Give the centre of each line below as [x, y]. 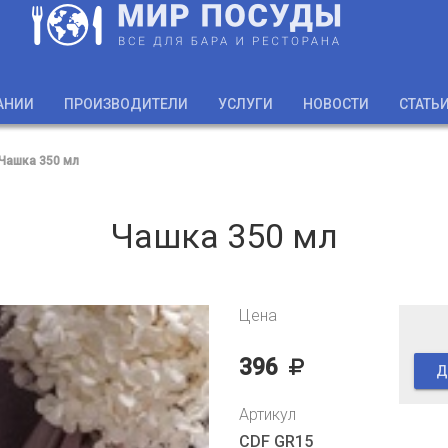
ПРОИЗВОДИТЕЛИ [126, 104]
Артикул [267, 415]
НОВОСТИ [336, 104]
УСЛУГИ [245, 104]
